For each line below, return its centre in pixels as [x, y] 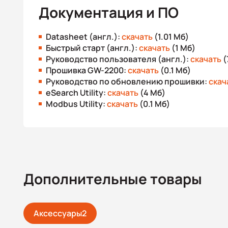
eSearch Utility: [77, 93]
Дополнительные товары [113, 179]
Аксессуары [58, 213]
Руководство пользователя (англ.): [118, 59]
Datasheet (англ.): [84, 37]
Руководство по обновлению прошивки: [127, 81]
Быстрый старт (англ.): [92, 48]
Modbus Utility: [76, 104]
